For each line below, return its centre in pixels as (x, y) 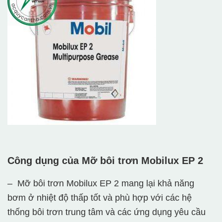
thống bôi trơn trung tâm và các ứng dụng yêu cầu (107, 212)
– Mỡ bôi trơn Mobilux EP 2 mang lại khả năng (101, 184)
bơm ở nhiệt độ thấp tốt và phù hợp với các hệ (100, 198)
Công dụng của (45, 161)
